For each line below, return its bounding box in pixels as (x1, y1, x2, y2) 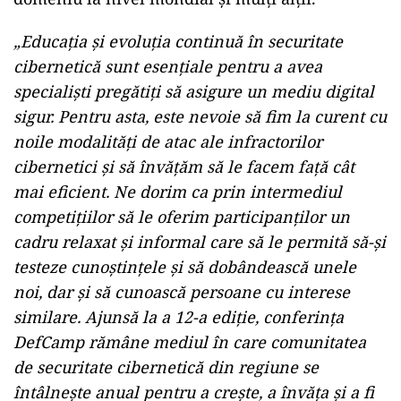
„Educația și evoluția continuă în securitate (13, 30, 343, 53)
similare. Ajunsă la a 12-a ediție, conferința (13, 306, 344, 328)
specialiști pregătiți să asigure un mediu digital (13, 81, 374, 103)
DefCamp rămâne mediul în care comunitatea (13, 331, 366, 354)
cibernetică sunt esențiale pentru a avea (13, 55, 322, 78)
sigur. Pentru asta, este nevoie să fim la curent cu (13, 106, 387, 128)
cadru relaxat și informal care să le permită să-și (13, 231, 386, 253)
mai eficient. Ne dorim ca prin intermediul (13, 181, 342, 203)
